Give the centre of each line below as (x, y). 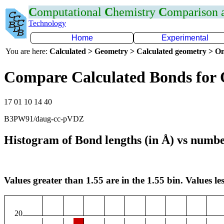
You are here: (27, 51)
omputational (71, 12)
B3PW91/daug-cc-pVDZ (44, 118)
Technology (47, 23)
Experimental (185, 38)
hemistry (136, 12)
